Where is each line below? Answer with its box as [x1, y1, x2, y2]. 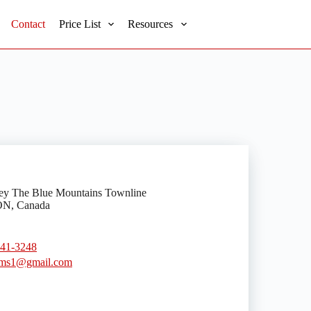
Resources [128, 18, 174, 30]
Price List [59, 18, 101, 30]
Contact [11, 18, 46, 30]
